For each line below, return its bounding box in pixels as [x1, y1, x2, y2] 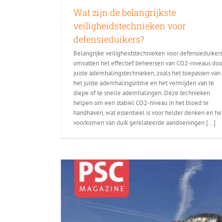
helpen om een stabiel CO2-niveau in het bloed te [73, 98, 209, 107]
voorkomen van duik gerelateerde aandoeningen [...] [73, 118, 216, 127]
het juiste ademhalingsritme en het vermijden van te [73, 78, 214, 87]
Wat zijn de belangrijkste [73, 6, 176, 18]
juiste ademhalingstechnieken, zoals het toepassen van [73, 68, 221, 77]
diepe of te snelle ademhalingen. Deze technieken [73, 88, 210, 97]
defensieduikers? [73, 33, 144, 45]
